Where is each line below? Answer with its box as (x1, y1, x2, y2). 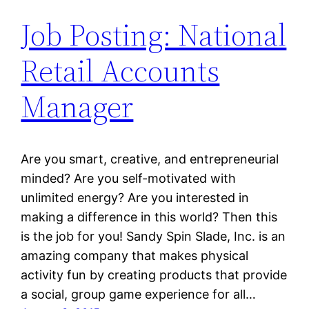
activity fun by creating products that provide (21, 268, 288, 283)
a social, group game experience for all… (21, 287, 257, 302)
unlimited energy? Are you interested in (21, 190, 250, 206)
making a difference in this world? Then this (21, 210, 278, 225)
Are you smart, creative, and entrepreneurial (21, 152, 279, 167)
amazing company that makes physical (21, 248, 249, 263)
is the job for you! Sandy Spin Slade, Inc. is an (21, 229, 286, 244)
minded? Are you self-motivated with (21, 171, 237, 186)
